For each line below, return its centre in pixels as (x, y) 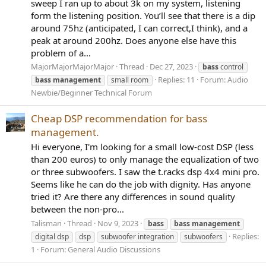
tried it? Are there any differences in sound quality (133, 197)
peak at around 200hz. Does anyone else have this (134, 40)
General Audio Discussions (114, 250)
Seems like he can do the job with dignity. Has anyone (141, 184)
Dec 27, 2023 (171, 67)
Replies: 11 (176, 80)
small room (130, 80)
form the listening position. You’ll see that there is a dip (143, 15)
